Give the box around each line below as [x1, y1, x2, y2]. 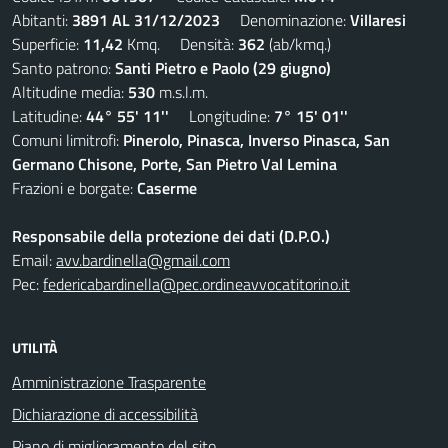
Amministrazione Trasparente [12, 370, 206, 394]
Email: [12, 248, 56, 272]
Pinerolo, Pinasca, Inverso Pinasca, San [123, 128, 390, 152]
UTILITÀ [12, 337, 57, 358]
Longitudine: [169, 104, 274, 128]
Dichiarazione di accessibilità [12, 402, 198, 426]
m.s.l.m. [155, 80, 208, 104]
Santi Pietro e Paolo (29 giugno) [115, 56, 331, 80]
